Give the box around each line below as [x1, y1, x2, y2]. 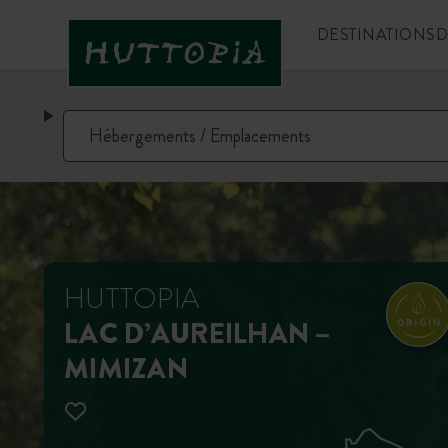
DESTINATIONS [316, 23, 436, 46]
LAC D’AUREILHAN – [64, 314, 331, 354]
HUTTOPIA [64, 279, 200, 319]
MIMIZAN [64, 349, 188, 389]
